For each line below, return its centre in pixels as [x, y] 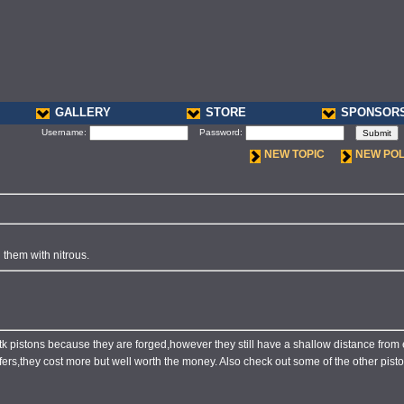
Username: [65, 133]
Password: [217, 133]
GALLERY [83, 112]
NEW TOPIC [294, 154]
